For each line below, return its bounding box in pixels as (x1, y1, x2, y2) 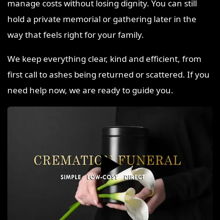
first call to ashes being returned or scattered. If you (7, 69, 210, 81)
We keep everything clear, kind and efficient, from (7, 53, 201, 65)
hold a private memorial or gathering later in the (7, 13, 196, 25)
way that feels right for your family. (7, 29, 144, 41)
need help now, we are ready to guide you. (7, 84, 173, 96)
